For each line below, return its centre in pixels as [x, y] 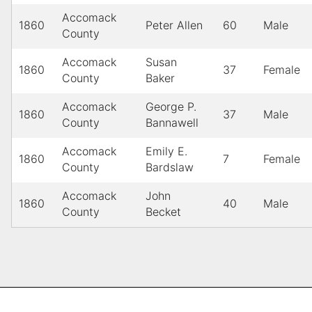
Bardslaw [170, 167]
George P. [171, 107]
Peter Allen [174, 25]
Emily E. [166, 151]
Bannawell [172, 123]
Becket [163, 212]
